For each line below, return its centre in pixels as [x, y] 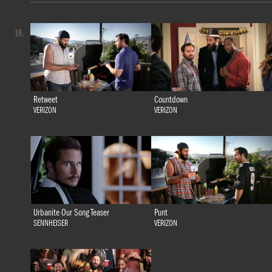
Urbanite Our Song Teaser [71, 213]
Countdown [171, 100]
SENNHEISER [50, 224]
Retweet [45, 100]
